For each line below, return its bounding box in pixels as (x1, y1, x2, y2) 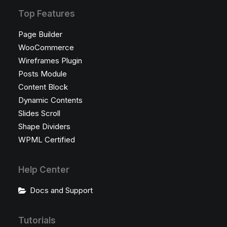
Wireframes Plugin (18, 56, 82, 65)
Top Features (18, 9, 75, 19)
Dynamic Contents (18, 95, 83, 105)
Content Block (18, 82, 68, 92)
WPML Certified (18, 135, 75, 144)
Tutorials (18, 215, 56, 225)
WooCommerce (18, 43, 74, 52)
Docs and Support (29, 185, 93, 195)
